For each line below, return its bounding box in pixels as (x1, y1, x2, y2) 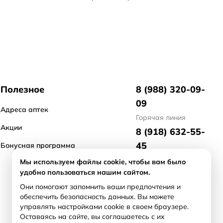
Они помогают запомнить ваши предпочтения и (20, 182, 181, 191)
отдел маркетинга (136, 155, 197, 164)
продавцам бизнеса (136, 208, 204, 217)
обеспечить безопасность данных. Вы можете (20, 192, 174, 201)
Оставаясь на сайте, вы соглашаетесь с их (20, 212, 165, 221)
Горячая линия (136, 113, 186, 122)
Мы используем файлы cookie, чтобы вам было (20, 157, 186, 166)
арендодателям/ (136, 198, 192, 207)
